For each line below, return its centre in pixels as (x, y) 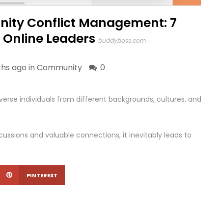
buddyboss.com (122, 41)
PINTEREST (42, 175)
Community (59, 68)
